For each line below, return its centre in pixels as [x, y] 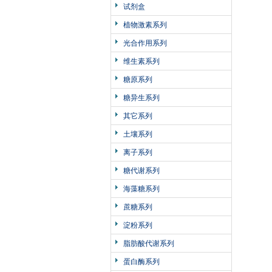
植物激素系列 [145, 25]
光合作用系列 [145, 43]
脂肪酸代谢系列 [149, 243]
